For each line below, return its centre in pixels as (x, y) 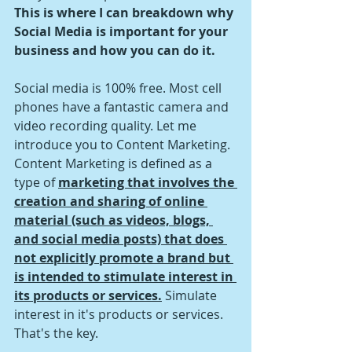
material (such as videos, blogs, (114, 220)
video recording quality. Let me (107, 125)
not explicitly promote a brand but (124, 257)
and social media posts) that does (121, 238)
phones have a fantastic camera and (123, 106)
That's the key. (58, 333)
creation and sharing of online (111, 201)
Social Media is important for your (123, 31)
